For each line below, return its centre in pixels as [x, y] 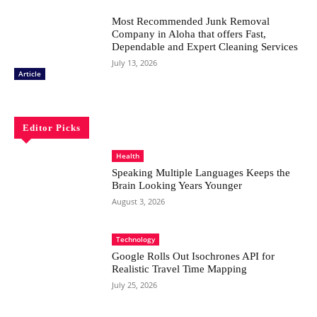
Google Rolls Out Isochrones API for [194, 256]
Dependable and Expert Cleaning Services [205, 46]
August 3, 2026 [139, 201]
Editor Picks [52, 127]
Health [128, 155]
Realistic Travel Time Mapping [180, 269]
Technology [136, 239]
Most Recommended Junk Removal [191, 21]
